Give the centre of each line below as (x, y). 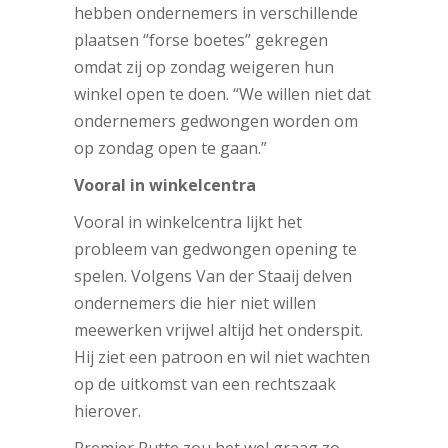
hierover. (107, 410)
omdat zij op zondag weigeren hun (204, 66)
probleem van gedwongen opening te (215, 248)
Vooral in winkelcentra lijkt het (188, 221)
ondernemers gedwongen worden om (216, 120)
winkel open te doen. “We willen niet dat (222, 93)
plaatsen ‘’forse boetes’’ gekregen (201, 39)
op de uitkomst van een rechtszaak (205, 383)
